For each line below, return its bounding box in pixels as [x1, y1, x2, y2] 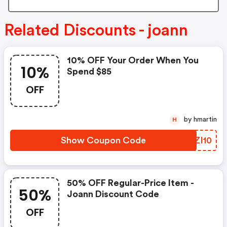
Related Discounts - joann [4, 22, 188, 39]
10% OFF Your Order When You [67, 56, 199, 65]
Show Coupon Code [61, 136, 146, 145]
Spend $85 [67, 67, 111, 77]
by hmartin [194, 116, 217, 124]
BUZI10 [182, 136, 212, 145]
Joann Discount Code [67, 190, 159, 199]
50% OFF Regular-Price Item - [67, 178, 194, 188]
